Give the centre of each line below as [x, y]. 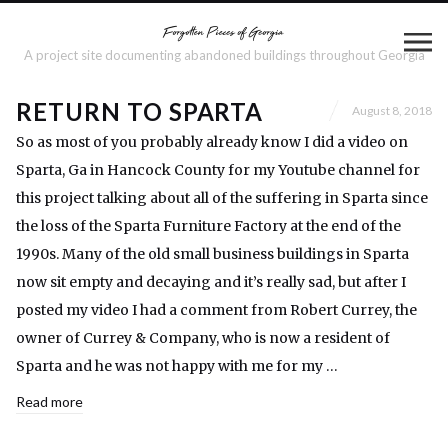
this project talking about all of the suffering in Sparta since [222, 198]
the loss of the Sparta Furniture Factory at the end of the [208, 226]
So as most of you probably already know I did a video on [212, 142]
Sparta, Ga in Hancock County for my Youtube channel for [218, 170]
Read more [49, 401]
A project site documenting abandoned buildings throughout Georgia [224, 55]
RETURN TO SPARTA [140, 111]
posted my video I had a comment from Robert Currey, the [216, 310]
